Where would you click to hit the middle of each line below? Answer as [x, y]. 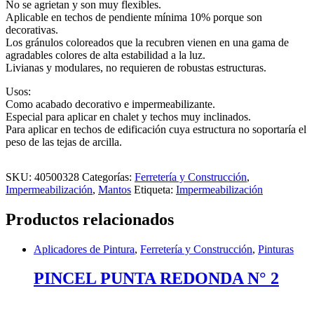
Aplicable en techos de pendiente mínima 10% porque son [134, 17]
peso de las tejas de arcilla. [64, 142]
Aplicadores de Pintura [84, 249]
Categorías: [108, 177]
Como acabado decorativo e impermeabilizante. [110, 104]
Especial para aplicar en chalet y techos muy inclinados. [128, 116]
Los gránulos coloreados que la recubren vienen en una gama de [147, 42]
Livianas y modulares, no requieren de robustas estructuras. [136, 67]
